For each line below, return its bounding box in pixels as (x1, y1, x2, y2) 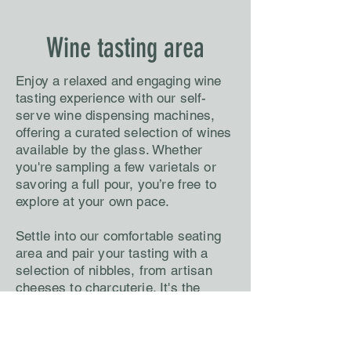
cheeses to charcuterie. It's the (16, 280, 201, 295)
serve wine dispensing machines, (16, 107, 215, 123)
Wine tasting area (46, 31, 204, 64)
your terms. (16, 331, 85, 347)
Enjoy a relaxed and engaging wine (16, 73, 222, 89)
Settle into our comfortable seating (16, 228, 221, 244)
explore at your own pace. (16, 194, 170, 209)
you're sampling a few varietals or (16, 159, 216, 175)
